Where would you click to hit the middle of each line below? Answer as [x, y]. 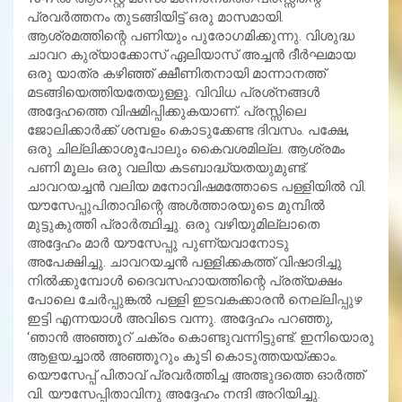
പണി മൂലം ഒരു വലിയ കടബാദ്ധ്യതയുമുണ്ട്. [167, 167]
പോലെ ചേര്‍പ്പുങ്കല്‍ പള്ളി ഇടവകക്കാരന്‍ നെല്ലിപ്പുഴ [195, 299]
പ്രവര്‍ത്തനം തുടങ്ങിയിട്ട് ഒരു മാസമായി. [155, 17]
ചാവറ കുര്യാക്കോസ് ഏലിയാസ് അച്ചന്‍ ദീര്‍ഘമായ [191, 54]
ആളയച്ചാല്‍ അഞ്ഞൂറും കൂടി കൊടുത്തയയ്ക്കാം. [182, 356]
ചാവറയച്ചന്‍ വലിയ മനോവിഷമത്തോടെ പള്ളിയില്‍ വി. [197, 186]
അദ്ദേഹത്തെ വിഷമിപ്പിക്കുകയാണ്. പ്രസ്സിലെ [166, 111]
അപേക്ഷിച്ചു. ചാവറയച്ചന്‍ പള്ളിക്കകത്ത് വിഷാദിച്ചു [184, 262]
